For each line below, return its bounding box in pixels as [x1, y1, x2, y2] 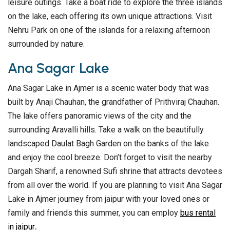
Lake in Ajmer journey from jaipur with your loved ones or [8, 194, 209, 204]
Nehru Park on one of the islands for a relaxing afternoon [8, 25, 210, 35]
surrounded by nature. [8, 39, 85, 49]
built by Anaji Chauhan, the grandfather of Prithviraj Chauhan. [8, 97, 219, 107]
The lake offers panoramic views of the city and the [8, 111, 191, 121]
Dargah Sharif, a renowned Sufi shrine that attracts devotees [8, 166, 222, 177]
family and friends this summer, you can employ [8, 208, 180, 218]
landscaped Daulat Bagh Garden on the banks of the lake [8, 139, 209, 149]
